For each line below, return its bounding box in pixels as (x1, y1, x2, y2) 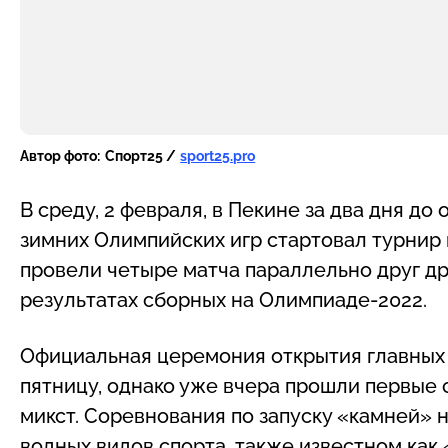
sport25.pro (180, 147, 256, 164)
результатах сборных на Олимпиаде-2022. (20, 287, 432, 312)
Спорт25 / (104, 147, 176, 164)
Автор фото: (20, 147, 100, 164)
